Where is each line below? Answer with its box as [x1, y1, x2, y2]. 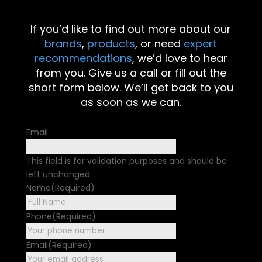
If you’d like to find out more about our [30, 22, 232, 37]
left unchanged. [26, 168, 92, 181]
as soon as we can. [80, 95, 181, 110]
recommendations [34, 51, 132, 66]
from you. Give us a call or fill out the [35, 65, 226, 81]
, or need [135, 36, 184, 51]
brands [44, 36, 82, 51]
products [87, 36, 136, 51]
